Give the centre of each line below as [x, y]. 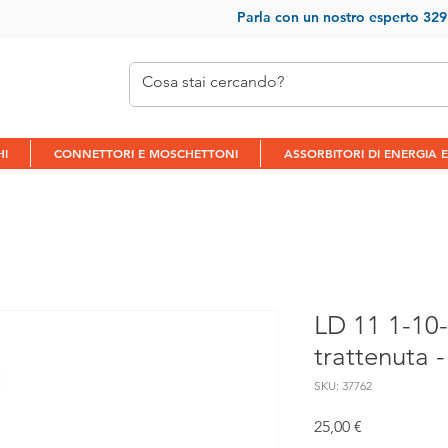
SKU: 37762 [343, 385]
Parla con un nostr [296, 17]
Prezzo [384, 425]
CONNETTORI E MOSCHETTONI [145, 152]
